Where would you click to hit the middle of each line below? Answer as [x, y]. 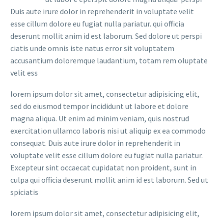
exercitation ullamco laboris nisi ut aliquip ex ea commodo [108, 130]
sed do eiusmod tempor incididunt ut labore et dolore [99, 106]
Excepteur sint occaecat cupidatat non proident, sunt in [103, 167]
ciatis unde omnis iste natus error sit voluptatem [92, 48]
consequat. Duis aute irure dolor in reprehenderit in [95, 143]
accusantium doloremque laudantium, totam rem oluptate [109, 61]
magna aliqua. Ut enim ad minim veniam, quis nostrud [100, 118]
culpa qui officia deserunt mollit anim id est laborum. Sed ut [109, 179]
